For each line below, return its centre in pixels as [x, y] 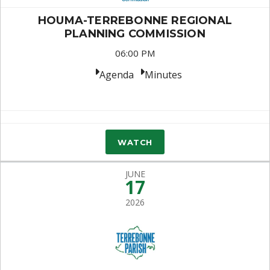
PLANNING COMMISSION [135, 34]
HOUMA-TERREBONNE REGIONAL [135, 20]
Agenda [116, 75]
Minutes [163, 75]
